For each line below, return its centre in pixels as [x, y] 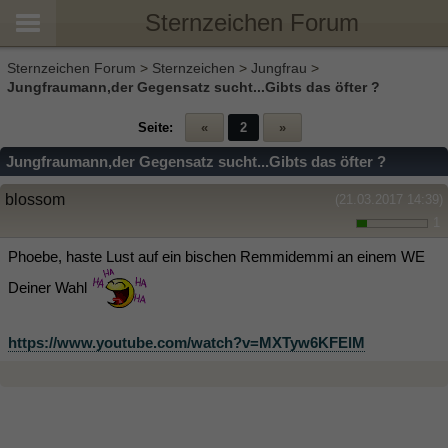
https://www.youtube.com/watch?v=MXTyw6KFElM [186, 342]
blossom [35, 199]
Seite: [155, 127]
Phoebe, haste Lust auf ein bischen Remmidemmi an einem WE [216, 256]
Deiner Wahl [49, 287]
